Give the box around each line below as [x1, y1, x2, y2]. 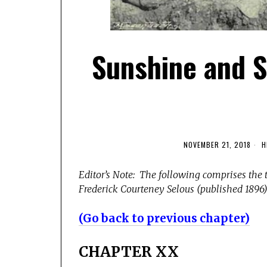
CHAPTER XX [79, 242, 179, 261]
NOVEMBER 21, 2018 [183, 139, 251, 150]
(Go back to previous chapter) [79, 211, 250, 225]
